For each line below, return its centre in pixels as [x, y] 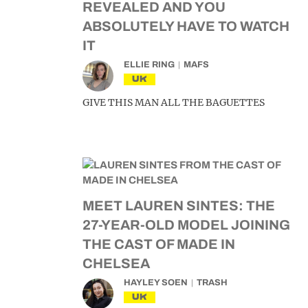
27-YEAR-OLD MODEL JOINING [186, 225]
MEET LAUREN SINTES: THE [179, 206]
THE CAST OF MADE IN [159, 244]
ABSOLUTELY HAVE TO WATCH [186, 26]
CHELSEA [116, 263]
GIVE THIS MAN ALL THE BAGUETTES [174, 102]
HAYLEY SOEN [156, 283]
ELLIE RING [149, 65]
